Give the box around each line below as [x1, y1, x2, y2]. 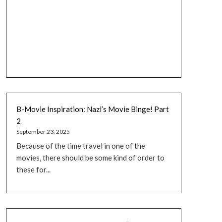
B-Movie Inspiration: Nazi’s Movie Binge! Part [16, 104, 169, 113]
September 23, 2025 [16, 127, 70, 135]
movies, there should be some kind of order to [16, 153, 165, 163]
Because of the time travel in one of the [16, 141, 145, 151]
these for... [16, 165, 51, 174]
